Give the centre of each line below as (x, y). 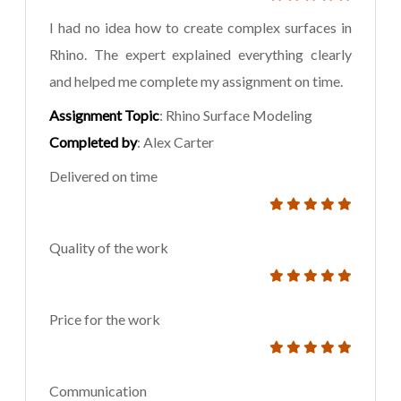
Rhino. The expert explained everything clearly (200, 55)
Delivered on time (103, 176)
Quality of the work (109, 248)
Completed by (93, 142)
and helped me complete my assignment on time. (196, 81)
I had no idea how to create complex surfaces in (200, 28)
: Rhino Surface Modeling (236, 115)
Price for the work (105, 320)
